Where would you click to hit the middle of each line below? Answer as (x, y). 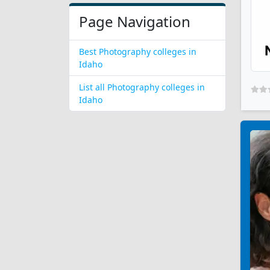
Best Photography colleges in (138, 52)
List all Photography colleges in (142, 87)
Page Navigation (135, 21)
